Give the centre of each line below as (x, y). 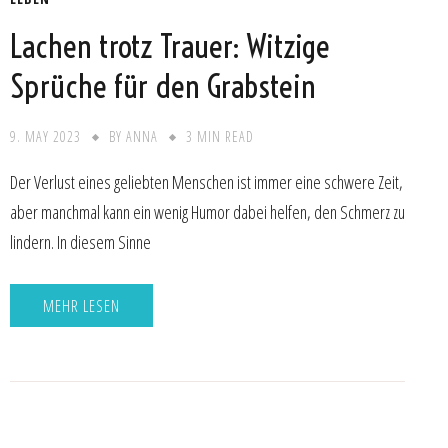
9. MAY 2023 (45, 136)
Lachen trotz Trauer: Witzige (169, 45)
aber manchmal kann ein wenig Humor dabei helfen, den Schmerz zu (207, 211)
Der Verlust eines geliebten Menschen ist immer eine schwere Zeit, (206, 181)
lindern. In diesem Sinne (80, 241)
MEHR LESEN (81, 305)
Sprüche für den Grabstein (162, 85)
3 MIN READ (219, 136)
